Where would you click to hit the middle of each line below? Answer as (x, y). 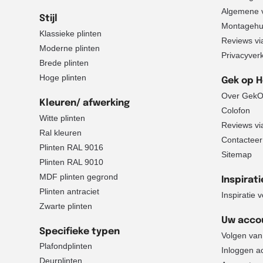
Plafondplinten (66, 246)
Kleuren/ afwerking (85, 103)
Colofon (236, 110)
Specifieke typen (80, 232)
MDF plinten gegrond (79, 176)
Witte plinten (62, 118)
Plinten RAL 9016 (71, 147)
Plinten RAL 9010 (71, 162)
